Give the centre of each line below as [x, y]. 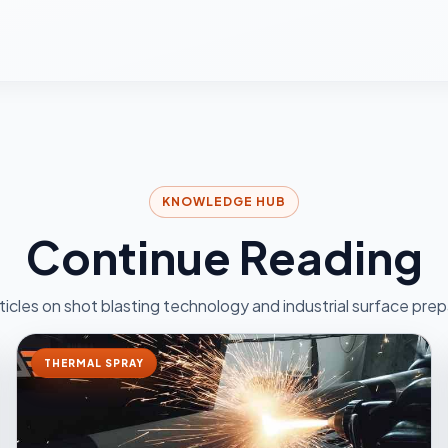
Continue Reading [224, 256]
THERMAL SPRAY [94, 362]
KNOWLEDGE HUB [224, 201]
